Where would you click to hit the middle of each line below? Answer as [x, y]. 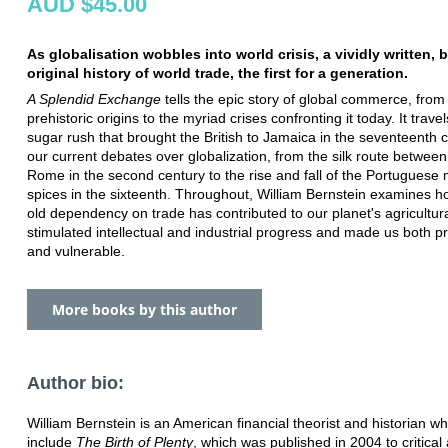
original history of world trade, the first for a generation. [217, 72]
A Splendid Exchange [94, 98]
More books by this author [144, 309]
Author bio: [75, 382]
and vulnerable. [76, 250]
